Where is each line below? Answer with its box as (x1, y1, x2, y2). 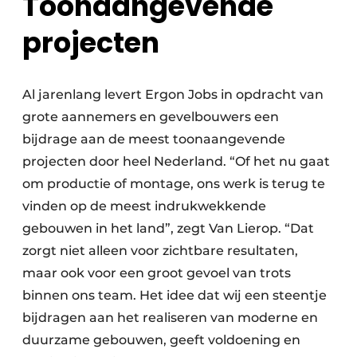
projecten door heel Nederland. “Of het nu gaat (22, 154, 330, 170)
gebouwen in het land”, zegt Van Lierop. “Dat (22, 221, 314, 237)
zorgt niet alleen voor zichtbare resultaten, (22, 243, 298, 259)
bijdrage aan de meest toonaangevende (22, 131, 285, 147)
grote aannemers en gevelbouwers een (22, 109, 279, 125)
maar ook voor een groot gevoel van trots (22, 265, 291, 281)
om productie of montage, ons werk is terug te (22, 176, 325, 192)
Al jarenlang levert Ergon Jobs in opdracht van (22, 87, 324, 103)
